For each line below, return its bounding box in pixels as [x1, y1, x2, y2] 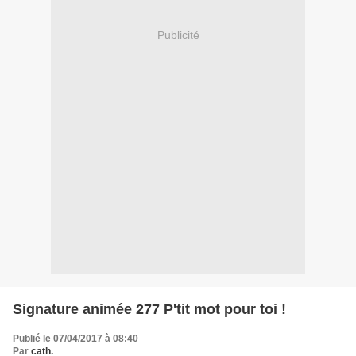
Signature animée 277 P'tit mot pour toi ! [13, 300, 286, 317]
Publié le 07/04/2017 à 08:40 [13, 332, 138, 344]
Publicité [157, 29, 199, 42]
